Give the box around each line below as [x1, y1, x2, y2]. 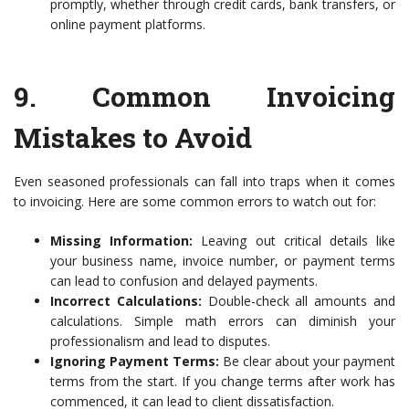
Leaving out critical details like [193, 232, 396, 249]
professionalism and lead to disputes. [50, 332, 270, 350]
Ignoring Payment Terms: [50, 352, 219, 370]
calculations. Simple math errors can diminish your [50, 312, 395, 330]
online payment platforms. [50, 16, 205, 33]
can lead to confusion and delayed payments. [50, 272, 318, 289]
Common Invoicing [92, 79, 395, 114]
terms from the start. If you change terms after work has [50, 372, 395, 390]
